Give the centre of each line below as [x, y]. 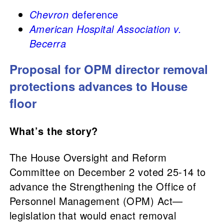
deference [93, 14]
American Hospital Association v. [105, 29]
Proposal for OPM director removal [108, 69]
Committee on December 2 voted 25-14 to [107, 172]
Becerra [48, 43]
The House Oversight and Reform [88, 157]
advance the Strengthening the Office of [103, 186]
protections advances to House [98, 86]
